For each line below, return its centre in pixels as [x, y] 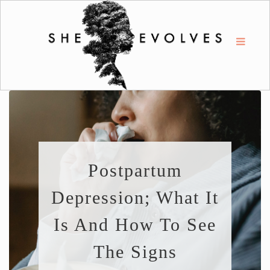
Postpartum [135, 170]
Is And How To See [135, 224]
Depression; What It [135, 197]
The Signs [135, 252]
